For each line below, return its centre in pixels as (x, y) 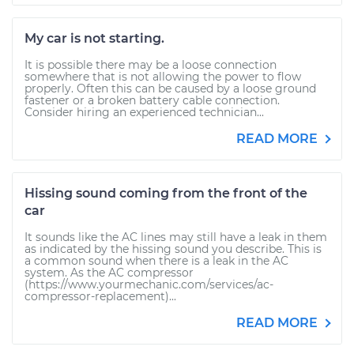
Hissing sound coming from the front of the (166, 193)
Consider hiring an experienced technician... (144, 112)
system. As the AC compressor (109, 273)
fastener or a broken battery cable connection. (152, 100)
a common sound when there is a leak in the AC (156, 261)
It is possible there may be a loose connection (151, 65)
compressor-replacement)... (100, 296)
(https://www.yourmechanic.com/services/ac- (149, 284)
